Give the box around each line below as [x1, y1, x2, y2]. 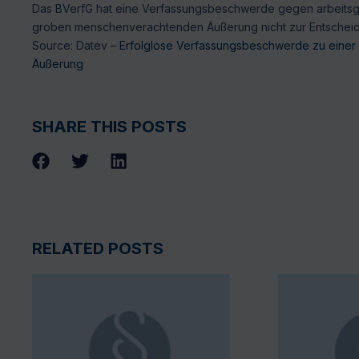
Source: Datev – [32, 38, 119, 53]
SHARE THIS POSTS [32, 116, 187, 136]
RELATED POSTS [32, 239, 163, 259]
